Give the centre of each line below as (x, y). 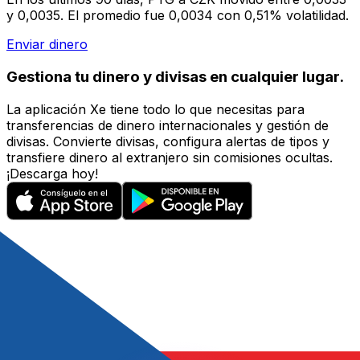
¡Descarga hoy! (52, 173)
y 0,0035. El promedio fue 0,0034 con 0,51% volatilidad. (178, 16)
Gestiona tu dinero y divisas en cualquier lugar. (175, 76)
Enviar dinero (47, 45)
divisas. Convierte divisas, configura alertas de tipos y (168, 141)
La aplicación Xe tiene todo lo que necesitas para (155, 109)
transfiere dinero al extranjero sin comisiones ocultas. (170, 157)
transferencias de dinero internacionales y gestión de (168, 125)
